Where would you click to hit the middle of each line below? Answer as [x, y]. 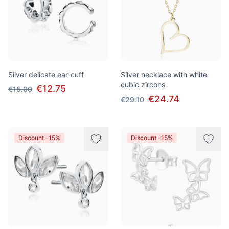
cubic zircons [143, 85]
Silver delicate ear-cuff [46, 74]
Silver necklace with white [164, 74]
